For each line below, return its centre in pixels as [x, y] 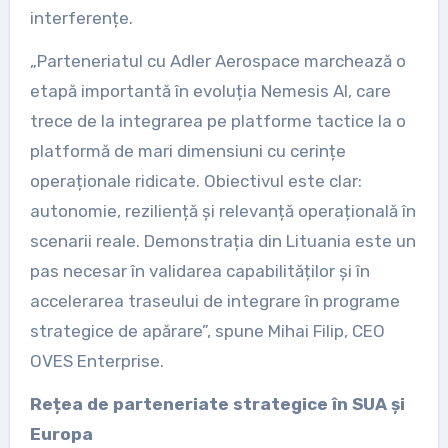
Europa [61, 433]
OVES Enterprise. [96, 360]
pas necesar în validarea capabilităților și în [199, 270]
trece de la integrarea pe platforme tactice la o [217, 120]
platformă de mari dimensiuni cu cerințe [187, 150]
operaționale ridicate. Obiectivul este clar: [195, 180]
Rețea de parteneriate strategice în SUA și [217, 403]
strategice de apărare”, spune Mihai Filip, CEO [207, 330]
